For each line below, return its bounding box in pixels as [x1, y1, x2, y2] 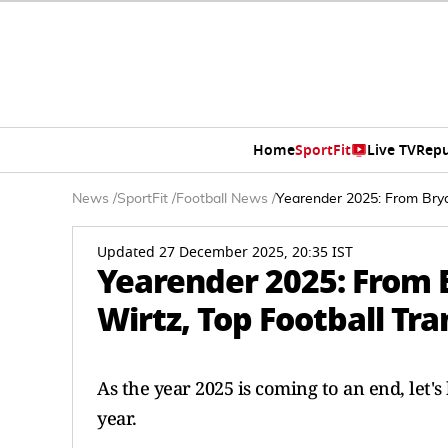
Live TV [367, 139, 416, 161]
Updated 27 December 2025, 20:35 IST [97, 242, 353, 263]
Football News [176, 192, 268, 206]
